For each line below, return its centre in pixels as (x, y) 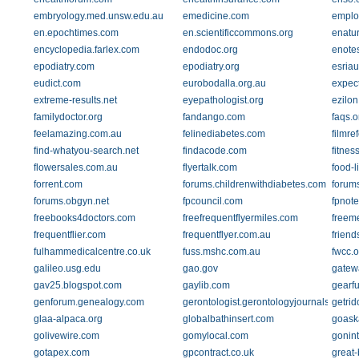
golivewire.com (67, 336)
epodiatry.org (211, 67)
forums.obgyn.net (71, 201)
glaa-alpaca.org (68, 319)
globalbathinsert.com (228, 319)
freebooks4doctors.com (85, 218)
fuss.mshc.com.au (221, 252)
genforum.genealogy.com (89, 302)
